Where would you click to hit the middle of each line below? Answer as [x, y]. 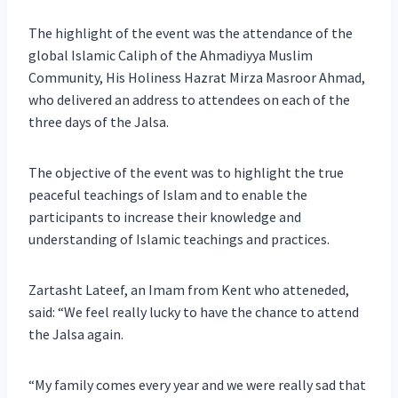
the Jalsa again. [76, 334]
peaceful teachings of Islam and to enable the [168, 195]
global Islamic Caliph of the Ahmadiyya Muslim [171, 56]
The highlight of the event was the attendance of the [191, 33]
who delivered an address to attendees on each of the [189, 100]
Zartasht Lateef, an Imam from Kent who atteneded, [189, 290]
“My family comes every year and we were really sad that [197, 385]
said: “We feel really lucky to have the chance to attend [194, 312]
